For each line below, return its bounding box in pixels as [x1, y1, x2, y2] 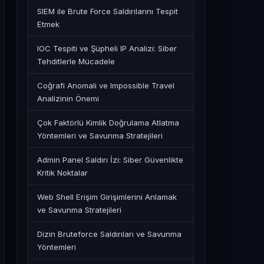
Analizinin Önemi [37, 94, 99, 103]
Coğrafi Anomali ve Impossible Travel [37, 81, 174, 90]
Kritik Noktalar [37, 168, 88, 177]
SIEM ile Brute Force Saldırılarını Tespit [37, 6, 178, 16]
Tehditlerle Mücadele [37, 57, 115, 66]
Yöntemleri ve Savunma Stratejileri [37, 131, 163, 140]
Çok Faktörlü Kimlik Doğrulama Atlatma [37, 118, 179, 127]
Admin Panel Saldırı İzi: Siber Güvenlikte [37, 155, 183, 164]
